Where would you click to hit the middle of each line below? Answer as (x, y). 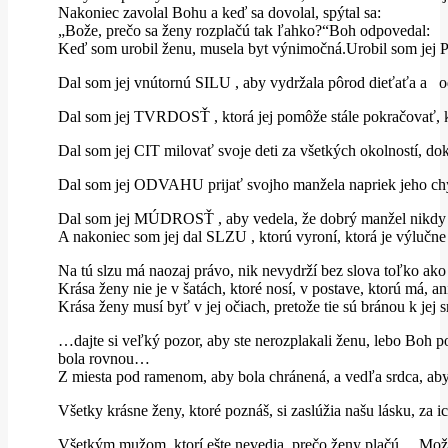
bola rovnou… (104, 358)
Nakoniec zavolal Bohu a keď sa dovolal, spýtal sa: (219, 12)
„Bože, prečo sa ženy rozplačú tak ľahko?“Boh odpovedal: (244, 30)
